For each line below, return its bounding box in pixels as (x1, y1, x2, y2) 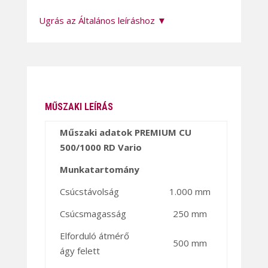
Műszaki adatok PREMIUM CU (59, 126, 191, 139)
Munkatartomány (59, 163, 139, 176)
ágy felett (59, 245, 100, 257)
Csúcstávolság (59, 185, 119, 198)
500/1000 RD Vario (59, 141, 142, 154)
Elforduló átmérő (59, 230, 129, 242)
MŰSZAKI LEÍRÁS (44, 101, 113, 113)
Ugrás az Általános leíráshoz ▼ (38, 14, 166, 27)
